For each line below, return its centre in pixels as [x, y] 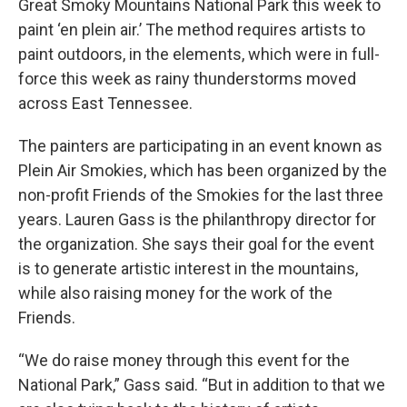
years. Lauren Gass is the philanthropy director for [197, 219]
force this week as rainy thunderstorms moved [187, 79]
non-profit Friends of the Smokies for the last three [201, 195]
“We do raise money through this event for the [184, 360]
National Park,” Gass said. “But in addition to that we [202, 385]
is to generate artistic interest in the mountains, [188, 268]
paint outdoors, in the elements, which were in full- [199, 54]
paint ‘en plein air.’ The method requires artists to [192, 30]
